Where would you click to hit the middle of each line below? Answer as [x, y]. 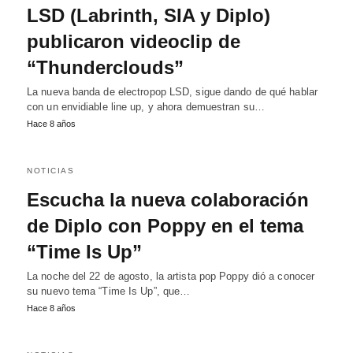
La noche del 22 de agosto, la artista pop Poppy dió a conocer [171, 276]
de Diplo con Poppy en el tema [165, 226]
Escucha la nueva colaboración [168, 200]
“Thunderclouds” [105, 67]
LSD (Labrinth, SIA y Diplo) [149, 15]
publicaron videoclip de [134, 41]
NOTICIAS [50, 171]
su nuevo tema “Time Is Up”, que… [109, 291]
